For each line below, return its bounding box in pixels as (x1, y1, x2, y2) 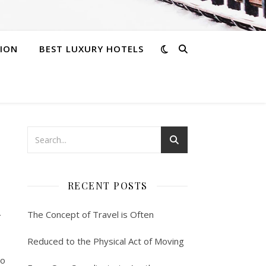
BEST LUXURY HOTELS (39, 43, 144, 55)
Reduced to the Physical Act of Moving (27, 235, 184, 247)
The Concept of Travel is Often (27, 208, 154, 220)
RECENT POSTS (67, 179, 148, 192)
